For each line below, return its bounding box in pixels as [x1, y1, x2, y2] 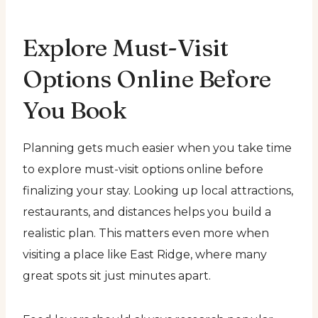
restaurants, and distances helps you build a [23, 204, 271, 219]
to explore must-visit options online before [23, 162, 263, 176]
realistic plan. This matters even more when [23, 226, 269, 240]
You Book [23, 94, 126, 125]
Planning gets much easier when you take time [23, 141, 292, 155]
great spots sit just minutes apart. [23, 268, 211, 283]
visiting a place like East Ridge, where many [23, 247, 267, 261]
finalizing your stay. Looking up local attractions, [23, 183, 293, 197]
